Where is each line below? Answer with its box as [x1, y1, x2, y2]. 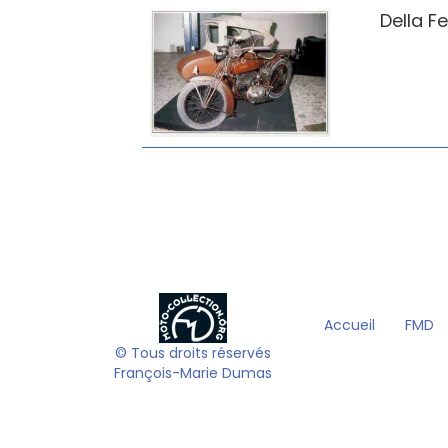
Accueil [323, 315, 375, 336]
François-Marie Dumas [113, 363, 272, 384]
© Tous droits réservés [114, 343, 271, 364]
